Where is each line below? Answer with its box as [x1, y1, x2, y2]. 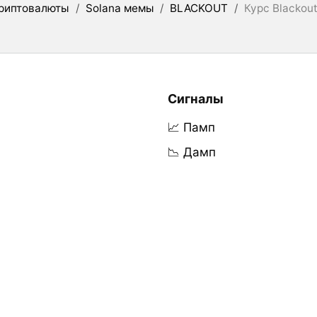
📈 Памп [167, 120, 215, 135]
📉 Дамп [167, 145, 216, 160]
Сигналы [167, 91, 224, 106]
